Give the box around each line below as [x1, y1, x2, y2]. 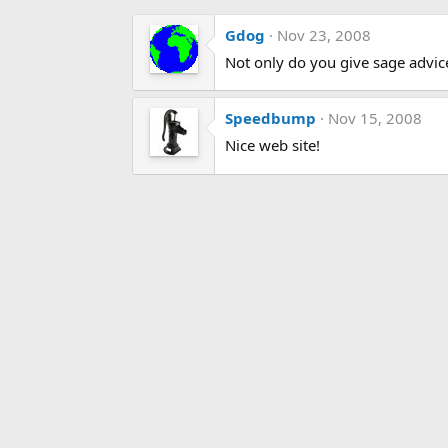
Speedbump [225, 108, 316, 129]
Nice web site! [225, 135, 320, 156]
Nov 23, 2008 [277, 24, 371, 45]
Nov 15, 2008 [328, 108, 422, 129]
